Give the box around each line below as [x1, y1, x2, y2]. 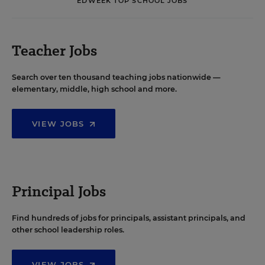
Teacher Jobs [12, 40, 97, 61]
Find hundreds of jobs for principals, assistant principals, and [12, 214, 245, 222]
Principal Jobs [12, 181, 106, 202]
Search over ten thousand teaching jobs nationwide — [12, 73, 221, 82]
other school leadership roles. [12, 225, 124, 234]
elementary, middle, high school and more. [12, 85, 177, 93]
